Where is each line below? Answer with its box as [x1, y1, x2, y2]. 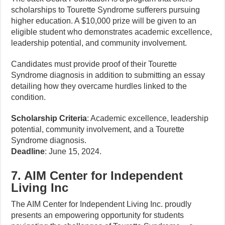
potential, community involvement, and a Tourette [11, 125, 185, 134]
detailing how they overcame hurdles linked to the [11, 82, 187, 90]
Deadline [11, 147, 45, 156]
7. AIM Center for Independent [11, 169, 183, 182]
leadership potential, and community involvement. [11, 39, 187, 47]
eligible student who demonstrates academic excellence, [11, 28, 212, 36]
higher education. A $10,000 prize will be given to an [11, 17, 197, 25]
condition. [11, 93, 46, 101]
